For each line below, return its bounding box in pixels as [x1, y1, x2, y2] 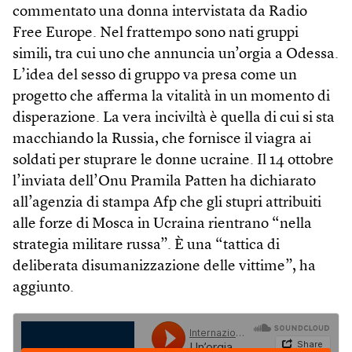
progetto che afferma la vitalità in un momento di [13, 89, 330, 104]
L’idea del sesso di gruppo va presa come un [13, 68, 297, 83]
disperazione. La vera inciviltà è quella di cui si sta [13, 110, 335, 126]
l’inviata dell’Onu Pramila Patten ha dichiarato [13, 174, 316, 189]
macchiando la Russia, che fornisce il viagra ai [13, 131, 311, 147]
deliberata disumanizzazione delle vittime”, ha [13, 258, 316, 274]
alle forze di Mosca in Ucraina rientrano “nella [13, 216, 312, 232]
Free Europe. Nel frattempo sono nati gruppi [13, 25, 299, 41]
